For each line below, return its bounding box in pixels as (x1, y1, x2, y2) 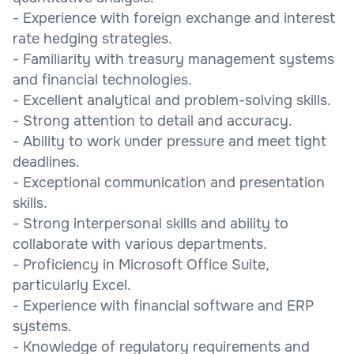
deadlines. (13, 153, 80, 171)
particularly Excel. (13, 276, 131, 294)
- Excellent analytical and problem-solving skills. (13, 91, 331, 109)
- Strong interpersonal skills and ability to (13, 214, 288, 232)
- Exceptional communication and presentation (13, 173, 325, 191)
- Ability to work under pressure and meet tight (13, 132, 326, 150)
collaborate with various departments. (13, 235, 267, 253)
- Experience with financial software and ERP (13, 296, 314, 314)
